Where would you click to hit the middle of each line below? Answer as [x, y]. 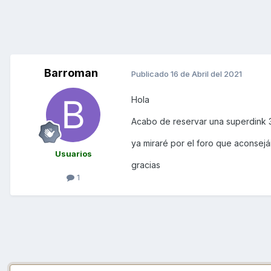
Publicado [151, 73]
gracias [146, 165]
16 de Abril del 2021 [206, 73]
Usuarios [73, 154]
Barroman [71, 73]
